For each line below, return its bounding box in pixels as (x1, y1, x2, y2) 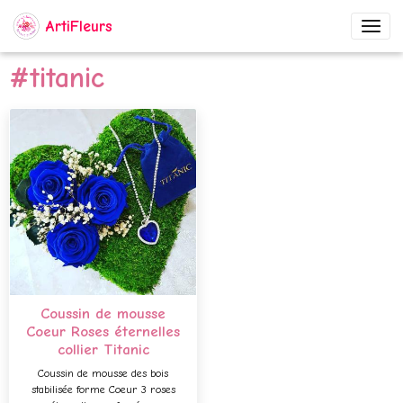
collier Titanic (57, 340, 149, 358)
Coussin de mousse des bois (38, 366, 168, 380)
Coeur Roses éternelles (26, 322, 180, 340)
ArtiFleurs (46, 17, 113, 35)
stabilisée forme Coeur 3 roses (31, 382, 175, 396)
